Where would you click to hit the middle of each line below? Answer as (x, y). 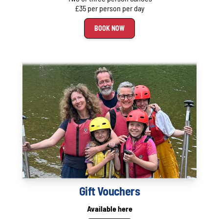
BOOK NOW (109, 28)
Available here (109, 208)
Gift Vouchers (109, 191)
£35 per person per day (109, 8)
